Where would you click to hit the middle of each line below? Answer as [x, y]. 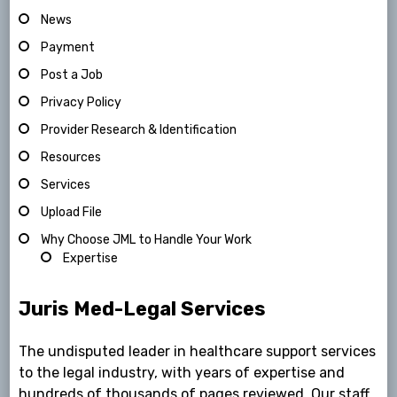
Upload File [72, 213]
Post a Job [72, 75]
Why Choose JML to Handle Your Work [147, 240]
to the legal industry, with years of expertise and [182, 373]
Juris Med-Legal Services [143, 309]
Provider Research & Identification [139, 130]
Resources [71, 158]
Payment [68, 48]
